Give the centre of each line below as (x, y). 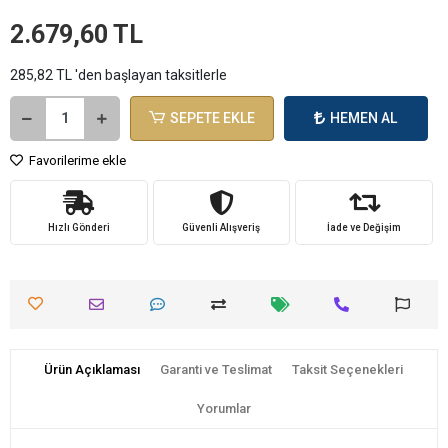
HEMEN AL (364, 117)
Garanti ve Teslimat (216, 369)
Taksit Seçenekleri (348, 369)
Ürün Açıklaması (92, 369)
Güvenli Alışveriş (221, 227)
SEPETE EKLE (213, 117)
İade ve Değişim (364, 227)
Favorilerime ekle (76, 160)
